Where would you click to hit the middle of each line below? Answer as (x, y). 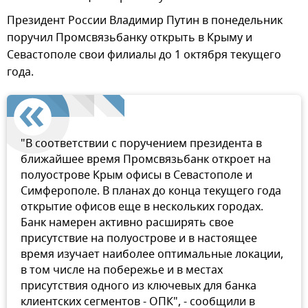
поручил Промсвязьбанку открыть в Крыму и (130, 37)
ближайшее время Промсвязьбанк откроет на (146, 159)
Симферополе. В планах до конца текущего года (151, 191)
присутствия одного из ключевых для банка (139, 286)
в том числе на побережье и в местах (122, 270)
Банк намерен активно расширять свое (127, 222)
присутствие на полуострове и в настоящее (139, 238)
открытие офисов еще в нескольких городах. (142, 207)
